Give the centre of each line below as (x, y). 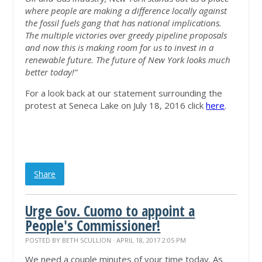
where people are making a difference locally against (126, 10)
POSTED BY (44, 240)
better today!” (54, 72)
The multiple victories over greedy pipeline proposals (126, 35)
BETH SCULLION (87, 240)
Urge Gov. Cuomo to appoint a (110, 211)
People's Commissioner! (93, 225)
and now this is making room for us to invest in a (120, 47)
